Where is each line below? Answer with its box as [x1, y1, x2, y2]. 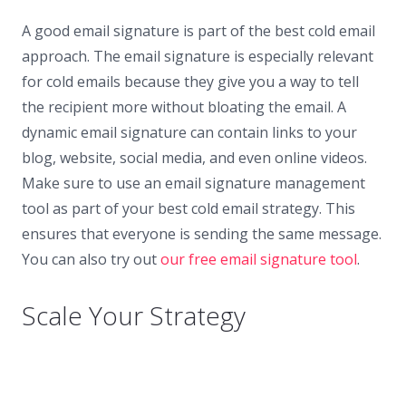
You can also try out [22, 248, 160, 269]
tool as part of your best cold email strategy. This [22, 198, 355, 218]
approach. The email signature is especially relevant [22, 45, 373, 66]
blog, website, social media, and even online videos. [22, 147, 367, 168]
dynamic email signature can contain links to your [22, 121, 357, 142]
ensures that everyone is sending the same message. [22, 223, 382, 244]
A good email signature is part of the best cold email [22, 20, 375, 41]
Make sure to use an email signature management [22, 172, 365, 193]
